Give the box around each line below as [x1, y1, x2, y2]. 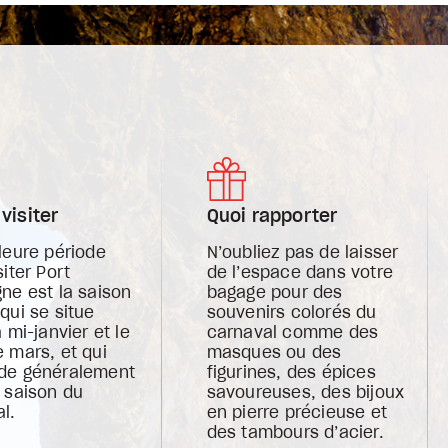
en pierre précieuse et [206, 405, 387, 421]
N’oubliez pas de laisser [206, 245, 399, 261]
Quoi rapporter [206, 208, 338, 226]
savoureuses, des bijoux [206, 385, 405, 401]
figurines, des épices [206, 365, 376, 381]
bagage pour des [206, 285, 343, 301]
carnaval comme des [206, 325, 379, 341]
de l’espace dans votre [206, 265, 393, 281]
